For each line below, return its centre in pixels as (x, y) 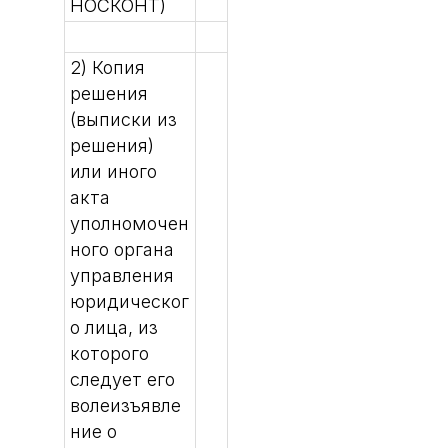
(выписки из (123, 119)
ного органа (122, 249)
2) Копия (107, 67)
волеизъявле (125, 405)
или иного (113, 171)
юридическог (129, 301)
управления (122, 275)
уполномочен (129, 223)
